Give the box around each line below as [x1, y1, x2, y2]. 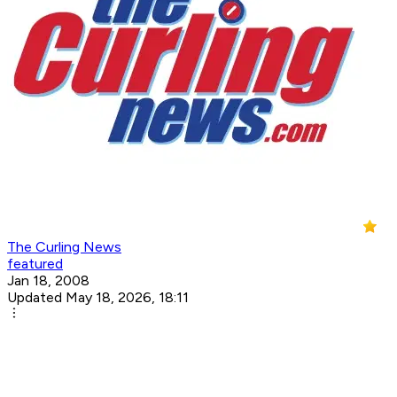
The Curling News [7, 238, 121, 256]
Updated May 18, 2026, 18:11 [7, 289, 189, 307]
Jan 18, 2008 [7, 272, 90, 290]
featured [7, 255, 63, 273]
